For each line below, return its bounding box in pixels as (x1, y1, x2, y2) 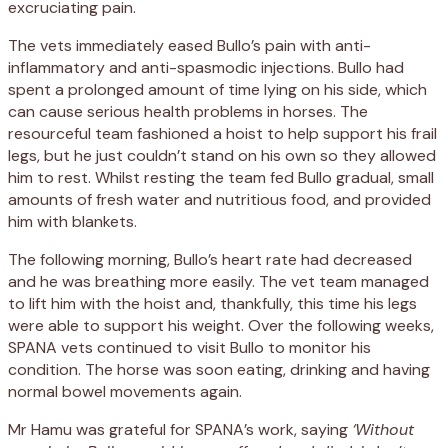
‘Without (352, 419, 414, 441)
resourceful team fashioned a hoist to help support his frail (8, 123, 437, 145)
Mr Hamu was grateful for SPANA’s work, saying (8, 419, 352, 441)
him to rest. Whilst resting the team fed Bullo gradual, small (8, 167, 434, 189)
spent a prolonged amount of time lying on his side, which (8, 79, 427, 101)
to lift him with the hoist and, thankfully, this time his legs (8, 293, 417, 315)
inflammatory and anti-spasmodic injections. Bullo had (8, 57, 404, 79)
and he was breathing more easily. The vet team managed (8, 271, 429, 293)
